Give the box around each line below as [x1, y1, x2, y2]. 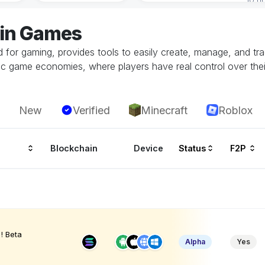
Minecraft [141, 104, 188, 117]
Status [178, 143, 206, 154]
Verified [73, 104, 110, 117]
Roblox [218, 104, 253, 117]
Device [134, 143, 164, 154]
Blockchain [50, 143, 98, 154]
